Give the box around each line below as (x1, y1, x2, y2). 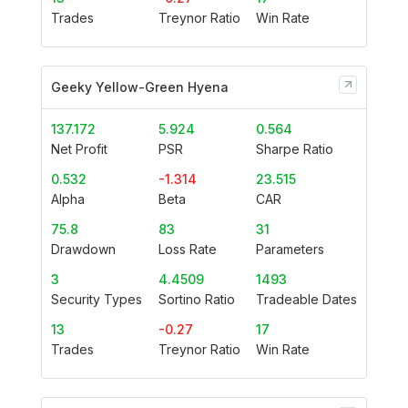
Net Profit (51, 140, 107, 157)
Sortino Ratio (158, 291, 235, 307)
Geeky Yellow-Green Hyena (51, 78, 229, 95)
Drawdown (51, 240, 116, 257)
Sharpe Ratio (256, 140, 333, 157)
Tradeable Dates (256, 291, 357, 307)
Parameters (256, 240, 324, 257)
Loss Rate (158, 240, 217, 257)
